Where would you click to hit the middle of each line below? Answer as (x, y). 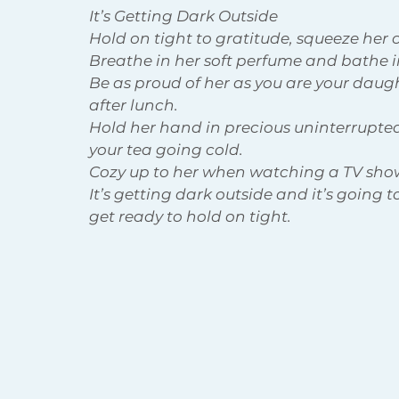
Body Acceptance (94, 69)
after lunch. (134, 105)
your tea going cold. (168, 150)
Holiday (212, 69)
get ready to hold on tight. (190, 216)
